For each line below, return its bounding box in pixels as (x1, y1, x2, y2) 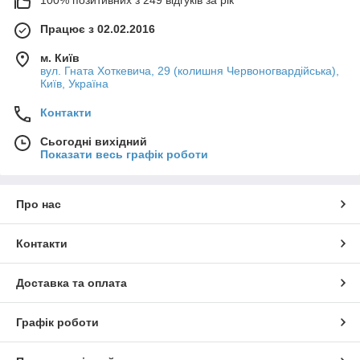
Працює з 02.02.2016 (40, 22, 155, 35)
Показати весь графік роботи (40, 147, 208, 161)
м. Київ (40, 51, 80, 64)
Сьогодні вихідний (40, 134, 147, 148)
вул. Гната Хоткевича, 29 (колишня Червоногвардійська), (40, 63, 339, 77)
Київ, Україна (40, 76, 108, 90)
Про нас (16, 197, 61, 211)
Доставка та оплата (16, 276, 127, 289)
